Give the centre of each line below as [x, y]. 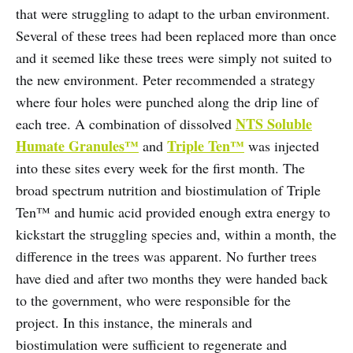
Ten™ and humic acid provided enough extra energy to [173, 212]
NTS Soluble [274, 123]
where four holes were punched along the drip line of [167, 101]
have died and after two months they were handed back [172, 278]
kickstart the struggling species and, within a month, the [176, 234]
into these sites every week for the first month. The [160, 167]
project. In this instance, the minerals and [134, 322]
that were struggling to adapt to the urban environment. [173, 13]
